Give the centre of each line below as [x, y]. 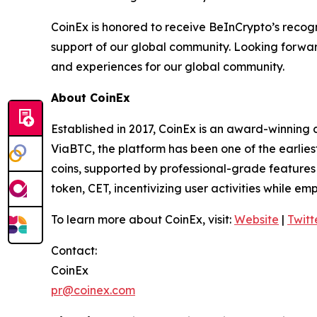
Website [257, 219]
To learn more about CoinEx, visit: [143, 219]
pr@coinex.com [93, 290]
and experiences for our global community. [168, 66]
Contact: [75, 250]
